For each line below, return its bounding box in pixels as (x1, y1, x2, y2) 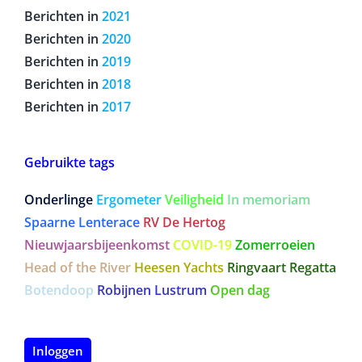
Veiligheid (165, 191, 224, 209)
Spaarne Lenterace (24, 213, 140, 232)
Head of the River (24, 259, 131, 277)
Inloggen (32, 343, 83, 360)
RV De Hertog (143, 213, 225, 232)
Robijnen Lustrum (97, 281, 207, 300)
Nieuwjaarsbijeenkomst (24, 236, 170, 255)
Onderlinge (24, 191, 93, 209)
